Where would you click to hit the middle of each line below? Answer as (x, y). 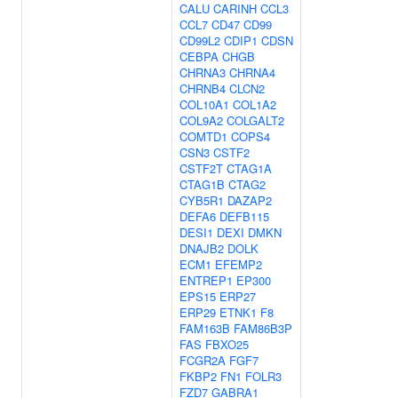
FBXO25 (227, 344)
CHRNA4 (252, 72)
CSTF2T (201, 168)
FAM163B (205, 328)
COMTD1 (203, 136)
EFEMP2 (239, 264)
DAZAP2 (250, 200)
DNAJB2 (202, 248)
